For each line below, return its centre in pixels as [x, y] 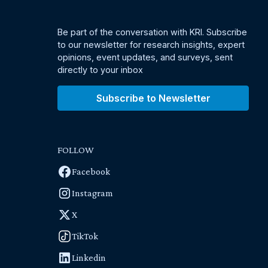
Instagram [92, 193]
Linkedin [89, 258]
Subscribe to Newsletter [153, 98]
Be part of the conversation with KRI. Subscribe [152, 32]
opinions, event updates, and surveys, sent [145, 57]
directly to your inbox [100, 70]
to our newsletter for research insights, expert [151, 45]
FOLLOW [76, 150]
